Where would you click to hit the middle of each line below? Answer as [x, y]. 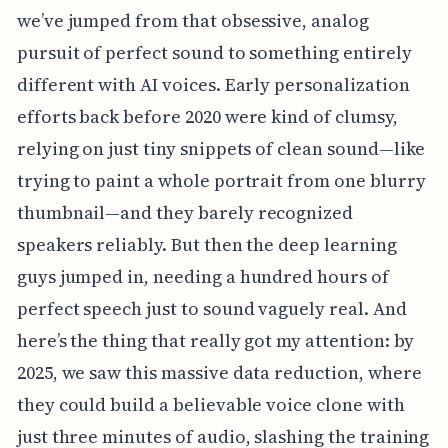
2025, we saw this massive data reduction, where [219, 373]
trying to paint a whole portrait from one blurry [221, 181]
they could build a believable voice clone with [210, 405]
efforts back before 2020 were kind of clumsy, [207, 117]
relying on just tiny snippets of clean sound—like [221, 149]
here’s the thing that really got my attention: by [215, 341]
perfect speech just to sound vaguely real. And [211, 309]
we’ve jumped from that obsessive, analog [192, 21]
